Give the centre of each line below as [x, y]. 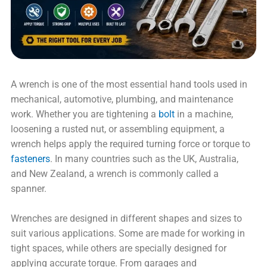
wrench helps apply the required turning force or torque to [131, 145]
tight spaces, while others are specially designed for [119, 249]
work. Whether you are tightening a [85, 115]
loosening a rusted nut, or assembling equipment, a [118, 130]
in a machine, [204, 115]
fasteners [31, 159]
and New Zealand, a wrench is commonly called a [115, 174]
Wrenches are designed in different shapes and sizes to [127, 219]
